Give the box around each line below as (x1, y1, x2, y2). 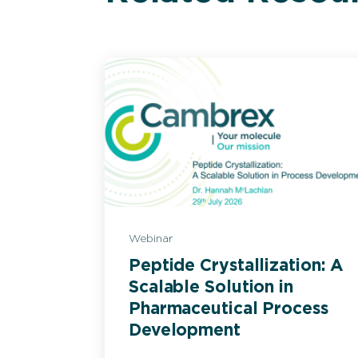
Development (129, 321, 241, 339)
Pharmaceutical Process (129, 300, 328, 317)
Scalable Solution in (129, 278, 293, 296)
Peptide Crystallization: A (129, 257, 344, 274)
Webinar (129, 233, 173, 245)
